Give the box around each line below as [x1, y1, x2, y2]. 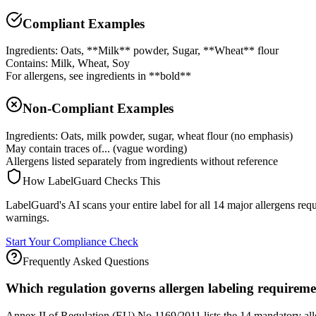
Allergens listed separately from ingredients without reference [6, 154, 278, 167]
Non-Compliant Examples [23, 100, 174, 116]
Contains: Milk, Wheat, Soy [6, 57, 130, 70]
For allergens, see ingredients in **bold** [6, 70, 191, 83]
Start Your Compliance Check [6, 235, 138, 248]
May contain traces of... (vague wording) [6, 142, 187, 154]
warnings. [6, 211, 49, 224]
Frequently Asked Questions [23, 255, 149, 267]
